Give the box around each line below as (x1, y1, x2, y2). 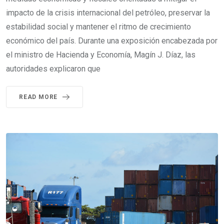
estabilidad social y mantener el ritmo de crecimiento (6, 21, 191, 31)
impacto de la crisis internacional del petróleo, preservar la (6, 7, 210, 17)
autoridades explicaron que (6, 63, 100, 73)
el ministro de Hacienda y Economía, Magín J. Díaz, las (6, 49, 195, 59)
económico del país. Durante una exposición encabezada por (6, 35, 217, 45)
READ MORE (19, 93, 58, 100)
